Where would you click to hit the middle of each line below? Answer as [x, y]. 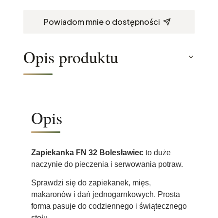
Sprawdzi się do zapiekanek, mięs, [91, 182]
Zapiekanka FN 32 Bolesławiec [87, 152]
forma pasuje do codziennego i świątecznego [109, 206]
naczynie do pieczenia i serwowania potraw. [107, 164]
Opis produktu [71, 57]
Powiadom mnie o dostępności [102, 21]
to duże [157, 152]
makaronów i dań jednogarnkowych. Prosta [106, 194]
